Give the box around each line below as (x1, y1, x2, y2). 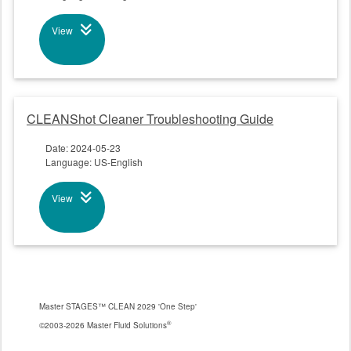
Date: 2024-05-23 (45, 140, 121, 154)
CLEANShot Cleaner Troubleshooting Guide (27, 109, 273, 128)
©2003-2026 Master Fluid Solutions (39, 319, 167, 331)
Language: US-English (45, 154, 143, 168)
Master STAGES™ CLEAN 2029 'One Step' (39, 300, 197, 312)
